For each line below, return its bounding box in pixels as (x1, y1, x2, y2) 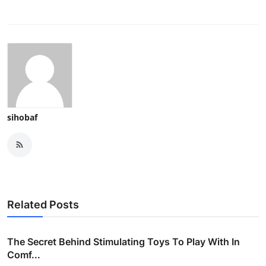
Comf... (7, 248, 40, 261)
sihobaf (7, 111, 37, 123)
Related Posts (7, 198, 79, 211)
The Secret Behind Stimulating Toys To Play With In (7, 235, 240, 248)
